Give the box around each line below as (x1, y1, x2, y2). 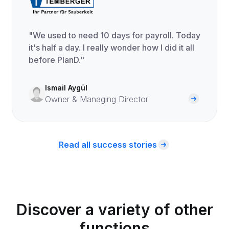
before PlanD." (29, 55, 84, 65)
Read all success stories (59, 140, 157, 150)
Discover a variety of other (16, 200, 213, 219)
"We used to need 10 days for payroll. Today (29, 30, 200, 41)
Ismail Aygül (45, 83, 87, 93)
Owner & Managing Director (45, 94, 148, 105)
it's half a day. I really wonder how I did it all (29, 42, 194, 53)
